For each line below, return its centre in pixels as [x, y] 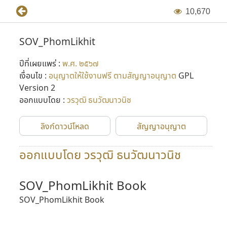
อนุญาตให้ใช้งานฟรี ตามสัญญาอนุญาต [113, 75]
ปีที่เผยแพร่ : [41, 63]
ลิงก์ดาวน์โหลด [65, 126]
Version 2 [37, 88]
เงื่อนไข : [34, 75]
